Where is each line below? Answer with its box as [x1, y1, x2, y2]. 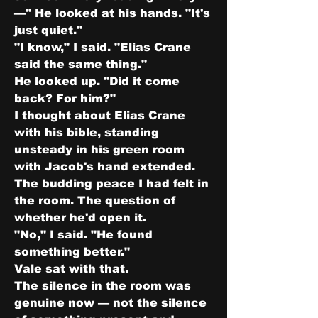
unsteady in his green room [14, 143, 185, 155]
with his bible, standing [14, 126, 159, 138]
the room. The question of [14, 194, 175, 207]
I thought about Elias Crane [14, 109, 185, 121]
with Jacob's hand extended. [14, 160, 195, 172]
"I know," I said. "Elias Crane [14, 41, 191, 53]
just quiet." [14, 24, 82, 36]
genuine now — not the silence [14, 297, 207, 309]
